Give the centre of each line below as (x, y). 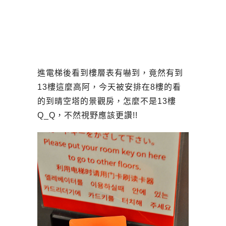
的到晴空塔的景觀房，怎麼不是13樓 (107, 101)
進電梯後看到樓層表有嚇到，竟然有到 (110, 73)
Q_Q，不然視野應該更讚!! (88, 115)
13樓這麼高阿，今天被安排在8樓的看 (109, 87)
